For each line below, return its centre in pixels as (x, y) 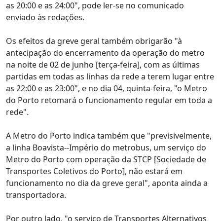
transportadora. (36, 195)
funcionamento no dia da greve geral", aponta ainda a (107, 183)
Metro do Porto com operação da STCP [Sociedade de (106, 159)
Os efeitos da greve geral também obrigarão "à (94, 41)
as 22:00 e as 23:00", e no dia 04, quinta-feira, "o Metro (107, 88)
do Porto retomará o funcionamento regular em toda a (109, 100)
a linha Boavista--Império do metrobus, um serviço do (106, 147)
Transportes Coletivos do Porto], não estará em (94, 171)
